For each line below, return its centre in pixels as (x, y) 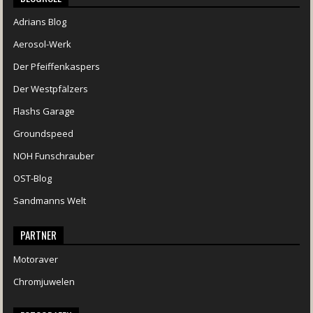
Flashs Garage (44, 111)
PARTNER (39, 234)
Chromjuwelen (44, 281)
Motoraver (36, 259)
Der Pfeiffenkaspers (57, 66)
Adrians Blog (40, 21)
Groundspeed (44, 133)
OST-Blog (33, 178)
